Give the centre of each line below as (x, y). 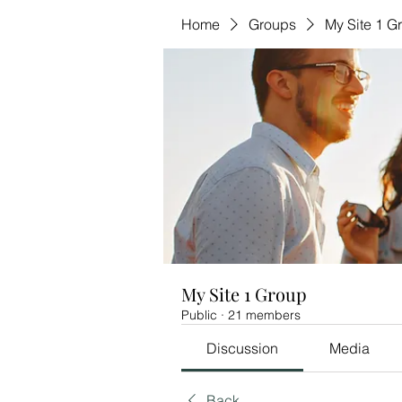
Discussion (243, 348)
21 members (264, 315)
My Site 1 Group (244, 294)
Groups (272, 24)
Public (199, 315)
